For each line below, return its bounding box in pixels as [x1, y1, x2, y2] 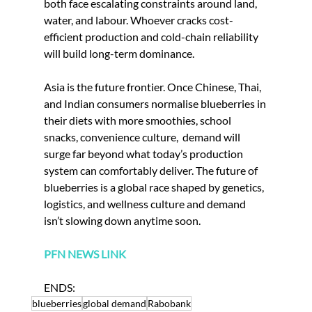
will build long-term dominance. [43, 46, 194, 60]
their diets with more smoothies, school [43, 113, 233, 127]
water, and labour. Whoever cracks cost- [43, 13, 233, 26]
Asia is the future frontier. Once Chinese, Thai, [43, 79, 263, 93]
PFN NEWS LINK [43, 247, 126, 260]
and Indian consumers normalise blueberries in [43, 96, 268, 110]
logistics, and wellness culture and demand [43, 196, 248, 210]
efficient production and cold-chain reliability [43, 29, 260, 43]
